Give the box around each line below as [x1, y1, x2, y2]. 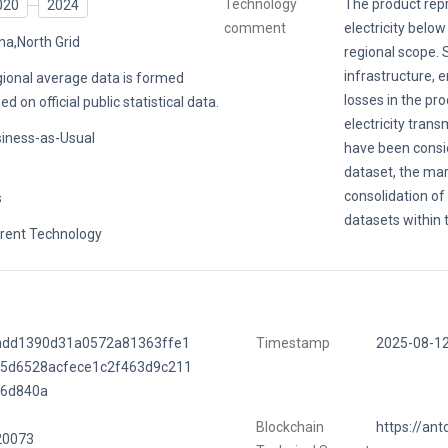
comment [223, 20, 286, 37]
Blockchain [255, 419, 324, 436]
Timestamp [255, 335, 330, 352]
